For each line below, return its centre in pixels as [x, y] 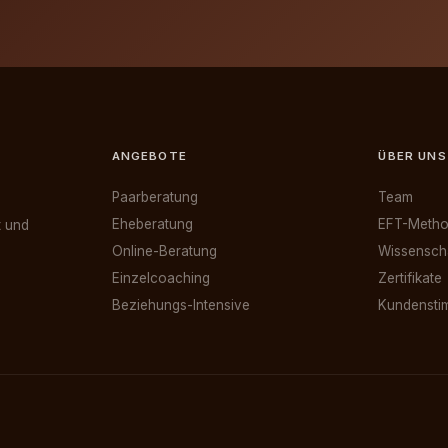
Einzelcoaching [160, 278]
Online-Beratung [164, 251]
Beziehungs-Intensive [180, 305]
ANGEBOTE [149, 155]
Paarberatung [154, 197]
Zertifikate [410, 278]
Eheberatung [152, 224]
